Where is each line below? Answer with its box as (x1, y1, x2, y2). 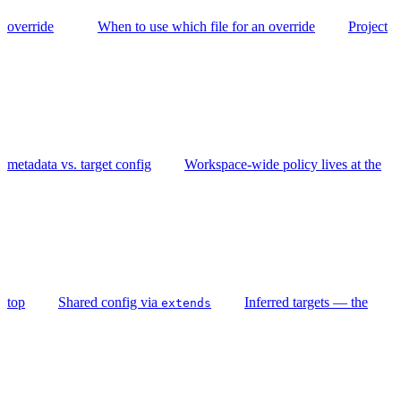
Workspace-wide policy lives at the (184, 156, 381, 172)
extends (161, 295, 211, 310)
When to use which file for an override (98, 18, 315, 34)
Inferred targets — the (244, 294, 368, 310)
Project (348, 18, 388, 34)
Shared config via (58, 294, 161, 310)
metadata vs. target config (7, 156, 151, 172)
